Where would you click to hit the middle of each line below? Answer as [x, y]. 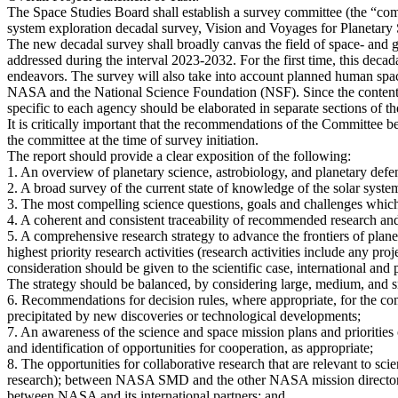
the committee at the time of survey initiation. [133, 140]
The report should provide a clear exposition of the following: [179, 156]
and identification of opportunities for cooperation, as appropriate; [190, 348]
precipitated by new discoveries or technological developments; [184, 316]
